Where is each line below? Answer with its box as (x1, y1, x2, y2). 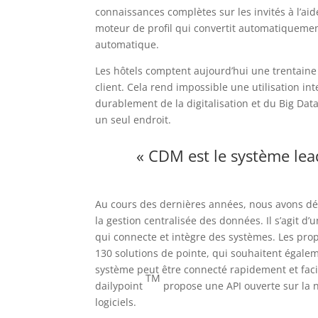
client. (95, 80, 125, 94)
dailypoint (95, 279, 143, 292)
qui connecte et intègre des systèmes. (95, 230, 276, 243)
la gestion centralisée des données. (95, 214, 264, 227)
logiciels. (95, 295, 137, 309)
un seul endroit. (95, 113, 172, 126)
